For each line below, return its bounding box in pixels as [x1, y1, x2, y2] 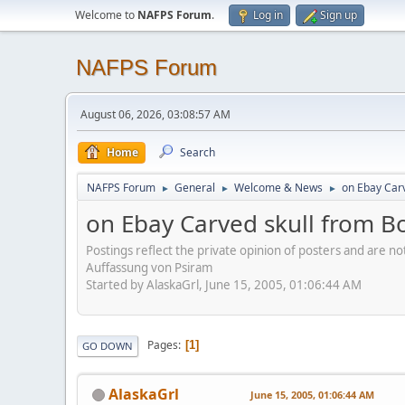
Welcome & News [234, 180, 323, 195]
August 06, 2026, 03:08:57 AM [80, 107, 231, 122]
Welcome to [75, 7, 137, 23]
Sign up [320, 7, 357, 23]
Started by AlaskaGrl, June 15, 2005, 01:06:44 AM [86, 276, 362, 293]
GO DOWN [82, 338, 133, 353]
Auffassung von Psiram [86, 259, 212, 276]
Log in [253, 7, 283, 23]
